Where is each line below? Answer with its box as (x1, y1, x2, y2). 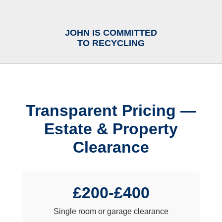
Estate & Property (44, 120, 178, 138)
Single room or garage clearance (54, 207, 168, 216)
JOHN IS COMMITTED (65, 27, 157, 38)
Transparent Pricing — (26, 102, 196, 120)
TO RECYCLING (77, 38, 145, 48)
